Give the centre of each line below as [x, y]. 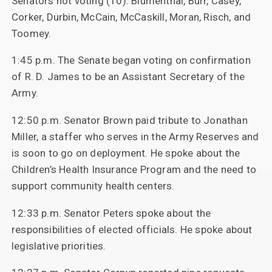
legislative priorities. [59, 246]
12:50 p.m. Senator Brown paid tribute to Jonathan [129, 120]
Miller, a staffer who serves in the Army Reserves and [135, 136]
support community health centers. [93, 185]
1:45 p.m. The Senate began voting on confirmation [131, 60]
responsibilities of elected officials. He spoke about [132, 229]
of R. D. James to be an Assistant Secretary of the [128, 77]
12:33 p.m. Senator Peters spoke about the [111, 213]
